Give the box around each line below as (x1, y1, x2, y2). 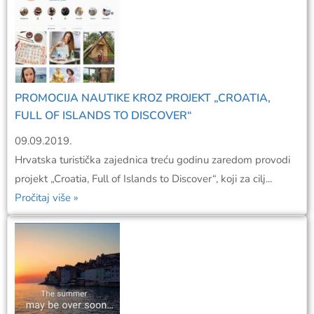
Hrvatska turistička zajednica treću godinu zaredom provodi (15, 152, 290, 167)
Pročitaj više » (15, 190, 78, 205)
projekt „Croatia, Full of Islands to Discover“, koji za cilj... (15, 171, 272, 186)
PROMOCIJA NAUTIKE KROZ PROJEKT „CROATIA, (15, 90, 271, 106)
